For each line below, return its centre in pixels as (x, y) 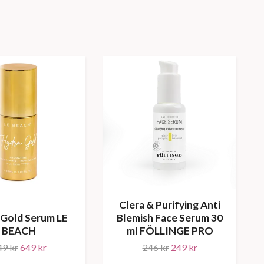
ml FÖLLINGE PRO (170, 230)
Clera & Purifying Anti (170, 204)
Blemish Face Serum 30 (170, 217)
